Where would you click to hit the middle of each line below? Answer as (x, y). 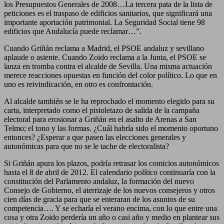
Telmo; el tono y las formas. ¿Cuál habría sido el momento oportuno (111, 128)
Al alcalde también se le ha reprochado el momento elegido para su (109, 101)
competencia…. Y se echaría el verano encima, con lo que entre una (110, 208)
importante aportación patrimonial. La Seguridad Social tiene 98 (104, 22)
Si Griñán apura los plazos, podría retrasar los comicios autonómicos (111, 163)
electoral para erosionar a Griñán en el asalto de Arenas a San (100, 119)
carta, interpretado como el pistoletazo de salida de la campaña (102, 110)
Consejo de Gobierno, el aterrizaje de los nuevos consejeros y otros (109, 190)
